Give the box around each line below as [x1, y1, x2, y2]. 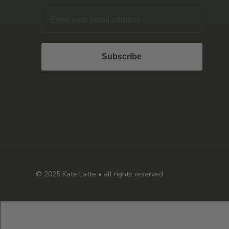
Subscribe [102, 52, 142, 61]
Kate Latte [62, 169, 96, 179]
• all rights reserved [96, 169, 163, 179]
